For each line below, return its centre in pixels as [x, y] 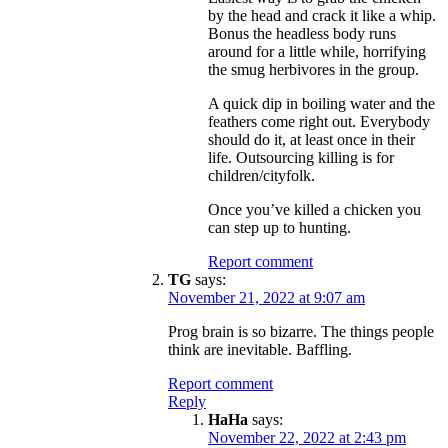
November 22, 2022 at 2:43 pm [307, 437]
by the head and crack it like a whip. [322, 15]
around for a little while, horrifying [317, 51]
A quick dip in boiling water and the [321, 103]
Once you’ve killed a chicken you [314, 209]
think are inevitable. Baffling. [260, 349]
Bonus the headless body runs [302, 33]
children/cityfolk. [261, 175]
